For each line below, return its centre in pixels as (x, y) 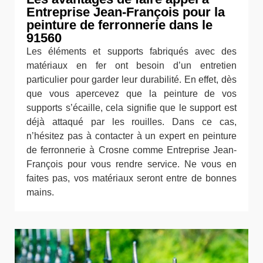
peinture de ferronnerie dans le (119, 25)
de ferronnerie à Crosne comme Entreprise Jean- (131, 150)
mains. (40, 192)
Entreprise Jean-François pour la (126, 12)
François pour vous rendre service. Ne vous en (131, 164)
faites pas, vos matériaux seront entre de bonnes (131, 178)
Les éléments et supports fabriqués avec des (131, 51)
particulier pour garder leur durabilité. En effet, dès (131, 80)
